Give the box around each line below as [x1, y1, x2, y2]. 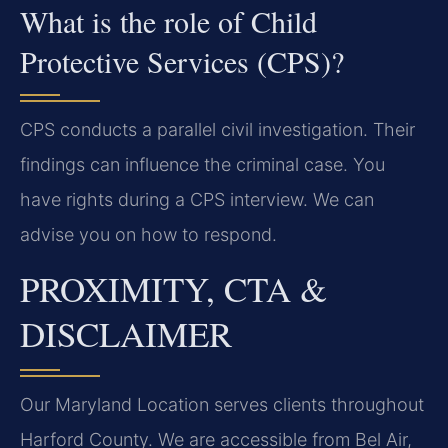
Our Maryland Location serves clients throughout [20, 394, 424, 416]
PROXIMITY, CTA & [20, 265, 327, 313]
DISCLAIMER [20, 310, 232, 358]
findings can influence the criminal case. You [20, 154, 385, 176]
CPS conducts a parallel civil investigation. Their [20, 119, 415, 141]
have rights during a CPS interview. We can [20, 189, 374, 211]
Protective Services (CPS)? [20, 41, 344, 82]
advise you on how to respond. [20, 224, 277, 246]
